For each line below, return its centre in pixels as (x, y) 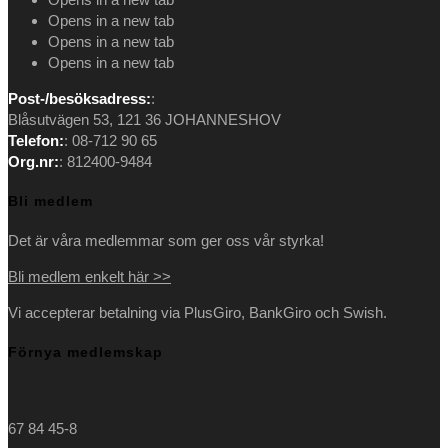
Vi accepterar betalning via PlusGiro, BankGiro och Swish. (197, 313)
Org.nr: (33, 162)
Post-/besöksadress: (79, 99)
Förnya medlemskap (85, 351)
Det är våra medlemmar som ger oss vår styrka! (166, 241)
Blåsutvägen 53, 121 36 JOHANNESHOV (144, 120)
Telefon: (36, 141)
